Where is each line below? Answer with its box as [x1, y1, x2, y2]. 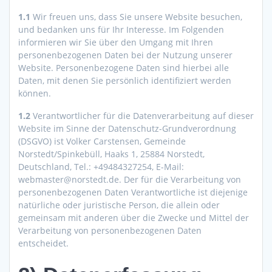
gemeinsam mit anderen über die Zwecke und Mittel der [18, 212, 249, 224]
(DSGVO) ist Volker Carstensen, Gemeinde [18, 135, 186, 148]
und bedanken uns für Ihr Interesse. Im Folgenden [18, 24, 224, 36]
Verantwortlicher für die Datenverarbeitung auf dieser [30, 110, 254, 122]
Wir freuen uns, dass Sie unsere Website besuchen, [30, 11, 242, 23]
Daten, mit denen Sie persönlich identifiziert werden [18, 75, 231, 87]
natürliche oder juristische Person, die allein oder [18, 199, 220, 211]
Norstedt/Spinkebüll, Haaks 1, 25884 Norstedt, [18, 148, 205, 160]
